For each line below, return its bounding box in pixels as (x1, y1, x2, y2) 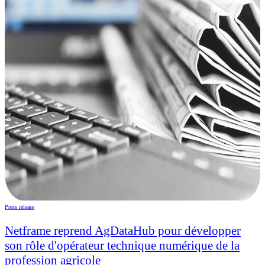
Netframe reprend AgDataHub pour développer (5, 224, 241, 238)
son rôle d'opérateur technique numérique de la (5, 238, 240, 253)
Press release (5, 203, 34, 211)
